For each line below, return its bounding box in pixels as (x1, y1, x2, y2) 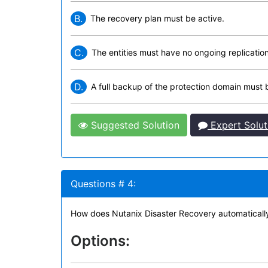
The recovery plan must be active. (90, 13, 224, 23)
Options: (71, 232, 130, 249)
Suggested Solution (88, 119, 179, 131)
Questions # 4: (71, 178, 136, 190)
